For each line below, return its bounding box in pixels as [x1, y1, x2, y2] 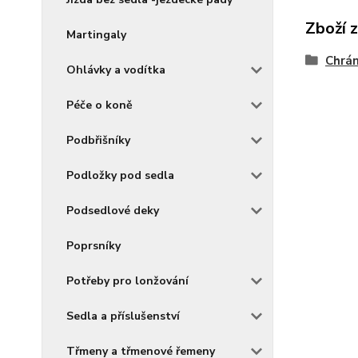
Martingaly [66, 26, 126, 42]
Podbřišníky [66, 132, 130, 148]
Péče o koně [66, 97, 133, 113]
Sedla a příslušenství [66, 308, 180, 324]
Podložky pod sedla [66, 167, 174, 183]
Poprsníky [66, 237, 121, 253]
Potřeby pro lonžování [66, 272, 189, 288]
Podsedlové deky [66, 202, 159, 218]
